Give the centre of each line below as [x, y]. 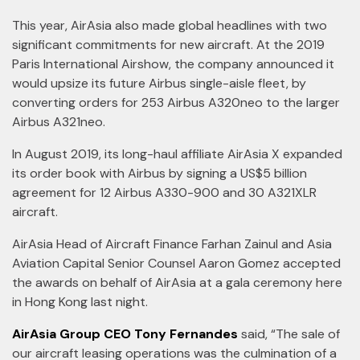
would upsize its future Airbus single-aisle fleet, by [159, 83]
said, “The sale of [289, 334]
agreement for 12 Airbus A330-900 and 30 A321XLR [164, 192]
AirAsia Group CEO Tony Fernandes [125, 334]
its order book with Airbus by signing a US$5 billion [160, 173]
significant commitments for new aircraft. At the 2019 [168, 45]
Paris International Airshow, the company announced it [173, 64]
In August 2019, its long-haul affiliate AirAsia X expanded [177, 154]
